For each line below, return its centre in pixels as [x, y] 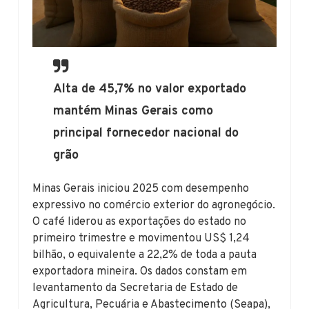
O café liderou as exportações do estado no [140, 222]
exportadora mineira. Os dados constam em [140, 271]
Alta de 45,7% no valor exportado [150, 89]
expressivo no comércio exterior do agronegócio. [154, 205]
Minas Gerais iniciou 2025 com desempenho [141, 189]
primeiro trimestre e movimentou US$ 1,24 [141, 238]
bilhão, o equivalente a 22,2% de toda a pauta [145, 255]
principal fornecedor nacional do [146, 133]
